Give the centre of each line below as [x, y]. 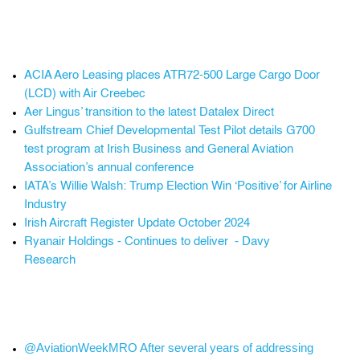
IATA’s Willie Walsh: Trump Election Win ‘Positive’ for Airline [178, 186]
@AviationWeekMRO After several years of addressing [169, 348]
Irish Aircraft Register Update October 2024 [137, 223]
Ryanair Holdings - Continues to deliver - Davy [147, 241]
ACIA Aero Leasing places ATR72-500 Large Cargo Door [172, 75]
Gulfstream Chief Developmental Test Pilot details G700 [170, 131]
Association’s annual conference [109, 168]
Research [50, 260]
